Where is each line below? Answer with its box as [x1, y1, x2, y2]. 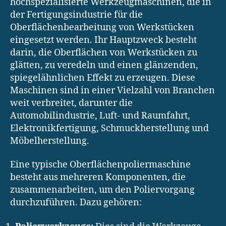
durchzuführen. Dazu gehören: [10, 197, 142, 209]
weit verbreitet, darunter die [10, 97, 133, 109]
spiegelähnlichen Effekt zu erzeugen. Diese [10, 72, 195, 84]
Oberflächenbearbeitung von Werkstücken [10, 21, 194, 33]
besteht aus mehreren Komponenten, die [10, 172, 186, 184]
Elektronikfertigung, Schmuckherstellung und [10, 122, 209, 134]
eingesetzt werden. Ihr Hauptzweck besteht [10, 34, 197, 46]
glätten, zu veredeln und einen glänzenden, [10, 59, 198, 71]
